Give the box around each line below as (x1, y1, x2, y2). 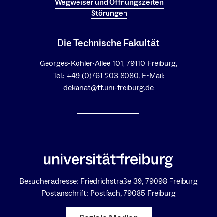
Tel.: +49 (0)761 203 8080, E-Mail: (52, 71, 165, 81)
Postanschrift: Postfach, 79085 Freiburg (41, 188, 176, 198)
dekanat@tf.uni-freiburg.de (63, 83, 154, 93)
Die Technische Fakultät (57, 37, 160, 50)
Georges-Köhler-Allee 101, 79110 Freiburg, (40, 59, 177, 69)
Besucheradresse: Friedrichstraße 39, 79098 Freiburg (19, 176, 198, 186)
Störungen (91, 8, 127, 18)
